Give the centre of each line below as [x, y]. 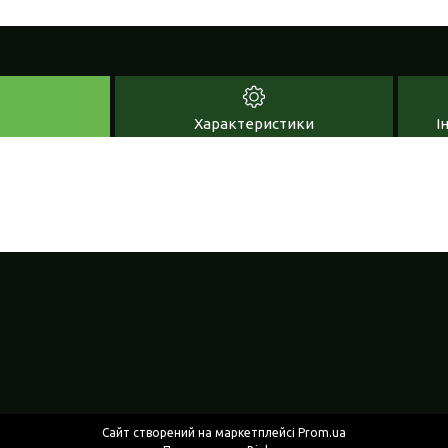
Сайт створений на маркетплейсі [200, 433]
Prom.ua [322, 433]
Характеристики [254, 123]
